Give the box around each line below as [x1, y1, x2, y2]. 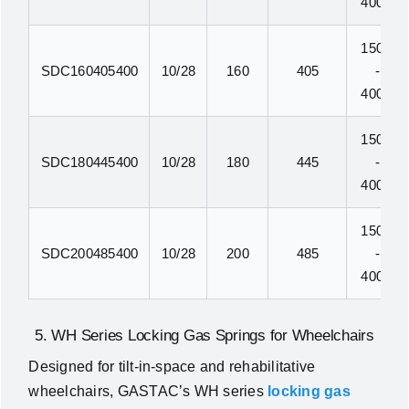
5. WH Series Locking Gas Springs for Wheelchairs [35, 327, 374, 345]
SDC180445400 [40, 154, 139, 171]
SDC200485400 [40, 246, 139, 262]
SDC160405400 [40, 63, 139, 79]
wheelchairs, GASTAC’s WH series [28, 383, 268, 400]
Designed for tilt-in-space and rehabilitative [28, 359, 316, 375]
